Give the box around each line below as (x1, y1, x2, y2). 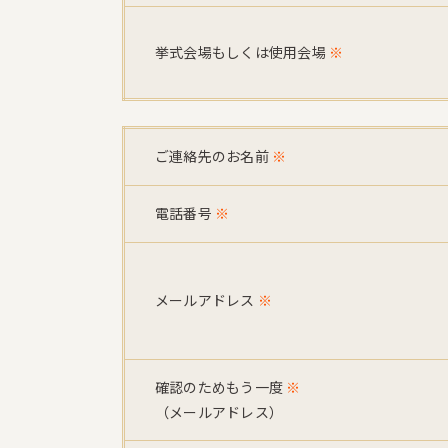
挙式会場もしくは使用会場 (155, 42, 326, 62)
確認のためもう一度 (155, 377, 287, 397)
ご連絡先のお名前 (155, 146, 269, 166)
